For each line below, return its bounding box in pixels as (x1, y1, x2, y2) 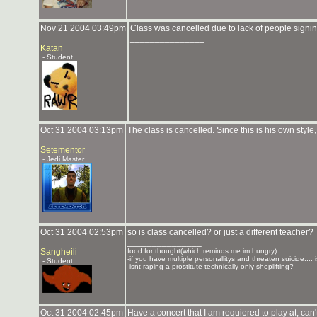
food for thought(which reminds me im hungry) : (127, 247, 281, 255)
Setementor (40, 145, 85, 155)
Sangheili (40, 247, 77, 257)
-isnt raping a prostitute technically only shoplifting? (127, 263, 294, 270)
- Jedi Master (40, 155, 84, 163)
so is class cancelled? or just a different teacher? (127, 227, 313, 237)
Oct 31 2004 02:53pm (40, 227, 123, 237)
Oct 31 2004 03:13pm (40, 125, 123, 135)
